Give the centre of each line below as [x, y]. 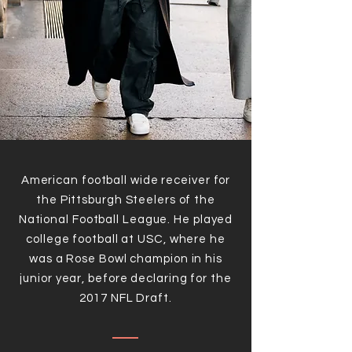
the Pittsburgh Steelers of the [126, 200]
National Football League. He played [126, 220]
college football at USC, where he [126, 239]
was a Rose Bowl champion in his [126, 259]
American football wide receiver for [126, 180]
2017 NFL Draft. [126, 298]
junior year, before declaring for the [126, 279]
